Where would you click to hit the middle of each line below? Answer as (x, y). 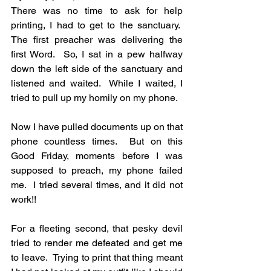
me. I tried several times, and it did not (97, 185)
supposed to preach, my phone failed (97, 171)
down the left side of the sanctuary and (97, 69)
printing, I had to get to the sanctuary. (97, 25)
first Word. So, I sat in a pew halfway (97, 54)
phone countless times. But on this (97, 142)
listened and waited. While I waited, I (97, 83)
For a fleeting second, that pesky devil (97, 229)
